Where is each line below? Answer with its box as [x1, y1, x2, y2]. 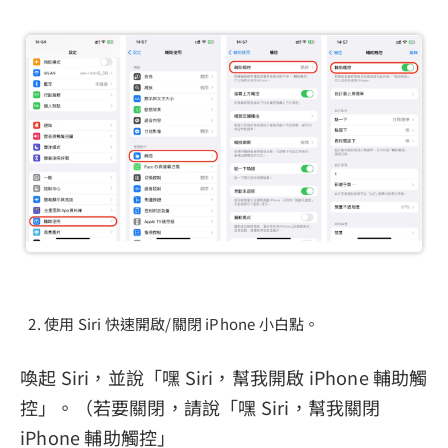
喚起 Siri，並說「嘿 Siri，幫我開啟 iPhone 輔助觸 [20, 364, 428, 391]
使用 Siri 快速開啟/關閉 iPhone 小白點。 [44, 313, 320, 335]
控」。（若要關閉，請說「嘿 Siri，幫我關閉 [20, 394, 381, 421]
